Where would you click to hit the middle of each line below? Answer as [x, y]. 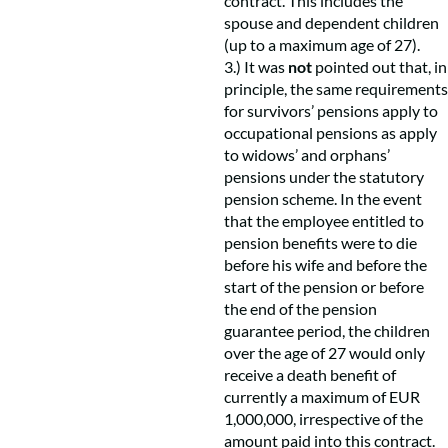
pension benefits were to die [320, 242]
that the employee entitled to [324, 220]
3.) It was [256, 66]
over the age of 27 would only [324, 352]
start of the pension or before [324, 286]
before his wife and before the [325, 264]
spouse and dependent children [331, 22]
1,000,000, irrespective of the [323, 418]
